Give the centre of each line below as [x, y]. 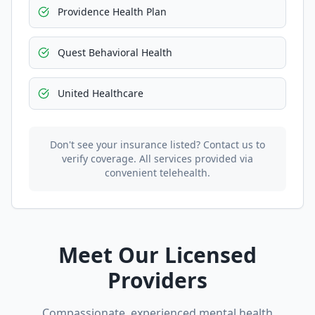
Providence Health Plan [112, 12]
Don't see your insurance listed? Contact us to [157, 144]
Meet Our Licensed [157, 255]
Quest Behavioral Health [115, 52]
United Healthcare [101, 93]
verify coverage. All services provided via [157, 159]
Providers [157, 280]
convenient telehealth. [157, 173]
